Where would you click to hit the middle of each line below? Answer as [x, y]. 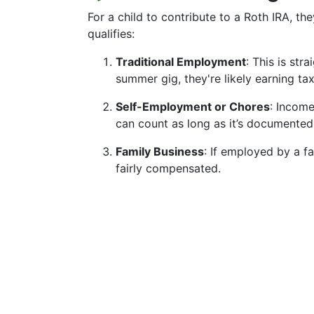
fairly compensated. [168, 168]
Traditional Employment [181, 62]
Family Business [160, 151]
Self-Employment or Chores [193, 107]
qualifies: [111, 34]
